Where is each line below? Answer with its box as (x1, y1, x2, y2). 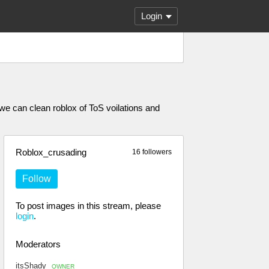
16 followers (132, 148, 172, 156)
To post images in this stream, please (16, 201, 161, 211)
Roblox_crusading (16, 147, 86, 157)
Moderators (16, 239, 61, 249)
